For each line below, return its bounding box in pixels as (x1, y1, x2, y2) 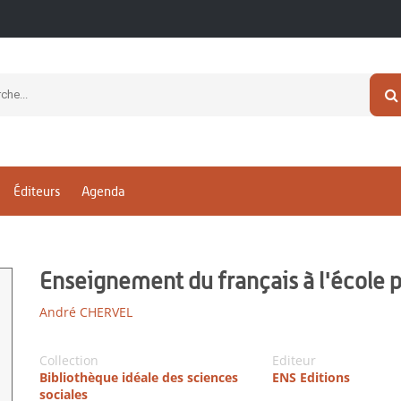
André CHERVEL (39, 303, 132, 320)
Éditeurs (13, 183, 60, 200)
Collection (39, 352, 98, 369)
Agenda (81, 183, 124, 200)
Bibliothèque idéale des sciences (39, 369, 238, 386)
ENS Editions (271, 369, 350, 386)
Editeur (271, 352, 316, 369)
